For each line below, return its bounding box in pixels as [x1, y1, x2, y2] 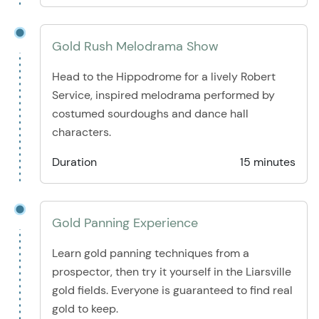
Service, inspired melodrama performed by [52, 88, 275, 103]
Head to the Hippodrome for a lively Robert [52, 69, 276, 84]
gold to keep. [52, 301, 118, 316]
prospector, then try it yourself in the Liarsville [52, 264, 291, 279]
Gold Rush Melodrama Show [52, 38, 219, 55]
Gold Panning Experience [52, 214, 198, 231]
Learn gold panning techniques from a [52, 246, 249, 261]
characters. [52, 125, 111, 140]
